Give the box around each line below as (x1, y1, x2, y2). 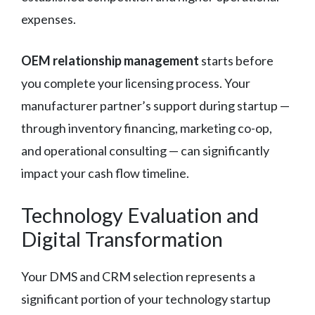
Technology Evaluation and (21, 202, 259, 227)
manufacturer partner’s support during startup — (21, 97, 290, 113)
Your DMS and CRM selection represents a (21, 268, 255, 284)
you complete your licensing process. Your (21, 75, 250, 91)
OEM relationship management (21, 52, 199, 68)
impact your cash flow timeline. (21, 165, 189, 181)
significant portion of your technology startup (21, 290, 271, 307)
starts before (199, 52, 274, 68)
